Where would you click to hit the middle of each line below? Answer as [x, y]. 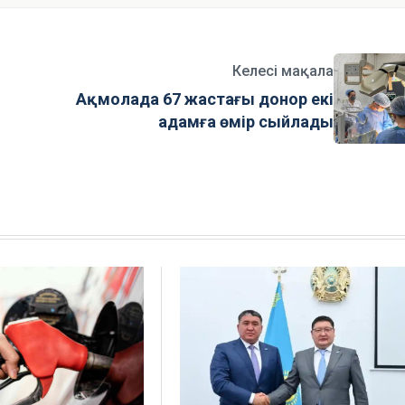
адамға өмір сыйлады [246, 122]
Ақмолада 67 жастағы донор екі [205, 99]
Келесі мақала [283, 71]
